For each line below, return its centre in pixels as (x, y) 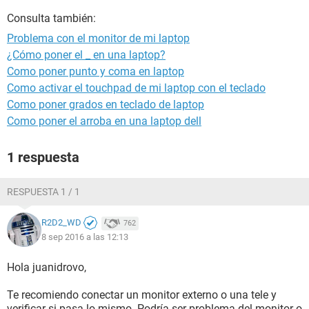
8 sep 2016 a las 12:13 (85, 237)
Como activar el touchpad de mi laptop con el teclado (136, 88)
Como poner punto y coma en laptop (96, 71)
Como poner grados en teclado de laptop (106, 104)
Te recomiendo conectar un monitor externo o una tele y (142, 295)
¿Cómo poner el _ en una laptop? (86, 55)
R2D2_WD (61, 223)
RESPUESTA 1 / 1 (43, 192)
